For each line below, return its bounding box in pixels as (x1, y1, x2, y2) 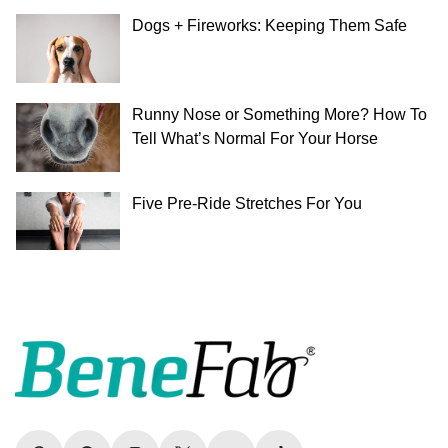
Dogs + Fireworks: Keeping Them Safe (132, 16, 407, 34)
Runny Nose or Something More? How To (132, 105, 427, 123)
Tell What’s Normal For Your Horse (132, 129, 378, 147)
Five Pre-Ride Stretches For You (132, 195, 362, 213)
